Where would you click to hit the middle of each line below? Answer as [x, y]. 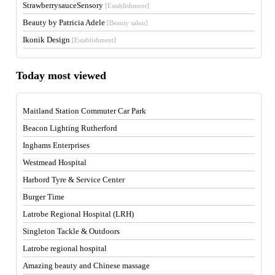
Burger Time [44, 197]
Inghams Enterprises [56, 145]
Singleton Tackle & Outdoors [72, 231]
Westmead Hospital [55, 163]
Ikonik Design [48, 40]
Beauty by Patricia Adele [65, 23]
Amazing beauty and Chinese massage [87, 266]
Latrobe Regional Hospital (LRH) [79, 214]
